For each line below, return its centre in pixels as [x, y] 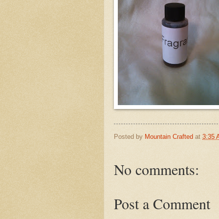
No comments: [156, 169]
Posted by [129, 136]
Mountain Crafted [169, 136]
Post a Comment [162, 204]
